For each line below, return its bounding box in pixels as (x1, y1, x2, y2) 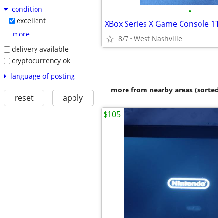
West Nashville (134, 34, 182, 43)
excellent (16, 16, 46, 26)
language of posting (10, 71, 75, 81)
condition (11, 4, 42, 14)
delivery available (11, 44, 69, 54)
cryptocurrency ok (11, 55, 70, 65)
